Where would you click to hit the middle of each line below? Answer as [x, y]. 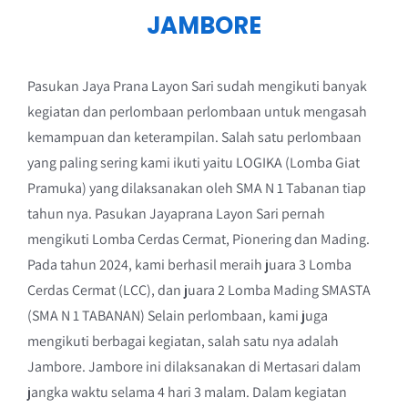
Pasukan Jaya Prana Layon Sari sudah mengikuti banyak [197, 86]
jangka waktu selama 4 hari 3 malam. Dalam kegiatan [187, 392]
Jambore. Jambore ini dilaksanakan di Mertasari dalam [194, 366]
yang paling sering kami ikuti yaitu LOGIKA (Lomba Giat [193, 162]
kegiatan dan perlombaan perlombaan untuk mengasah [197, 111]
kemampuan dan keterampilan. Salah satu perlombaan [194, 137]
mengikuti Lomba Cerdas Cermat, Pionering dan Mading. [198, 239]
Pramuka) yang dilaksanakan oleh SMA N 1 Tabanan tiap [196, 188]
